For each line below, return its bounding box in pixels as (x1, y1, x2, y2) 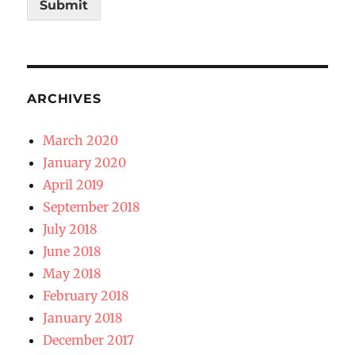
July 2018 (43, 221, 98, 238)
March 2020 (43, 132, 119, 149)
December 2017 (43, 332, 135, 349)
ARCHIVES (27, 91, 101, 107)
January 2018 (43, 310, 124, 326)
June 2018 (43, 243, 102, 260)
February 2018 (43, 288, 130, 304)
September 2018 (43, 199, 141, 216)
